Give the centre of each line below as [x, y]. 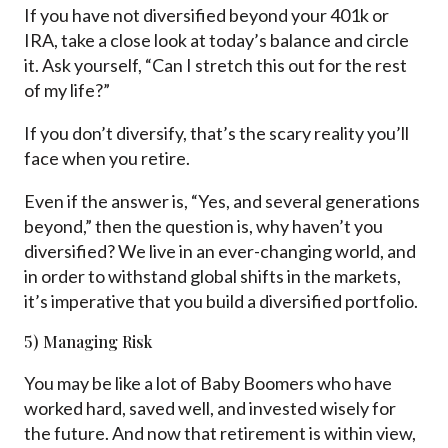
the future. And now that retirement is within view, [220, 433]
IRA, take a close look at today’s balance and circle [216, 40]
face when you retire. [107, 158]
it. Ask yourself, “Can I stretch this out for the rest [215, 65]
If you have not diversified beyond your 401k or [206, 15]
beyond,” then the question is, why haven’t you [203, 226]
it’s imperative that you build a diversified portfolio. [221, 301]
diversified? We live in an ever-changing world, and [220, 251]
